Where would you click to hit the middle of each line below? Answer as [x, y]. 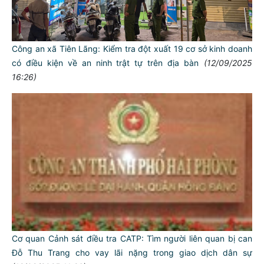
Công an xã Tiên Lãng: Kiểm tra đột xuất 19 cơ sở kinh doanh [132, 49]
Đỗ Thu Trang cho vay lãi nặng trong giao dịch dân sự [132, 253]
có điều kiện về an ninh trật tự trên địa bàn [105, 63]
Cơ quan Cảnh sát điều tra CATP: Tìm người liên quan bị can [132, 239]
